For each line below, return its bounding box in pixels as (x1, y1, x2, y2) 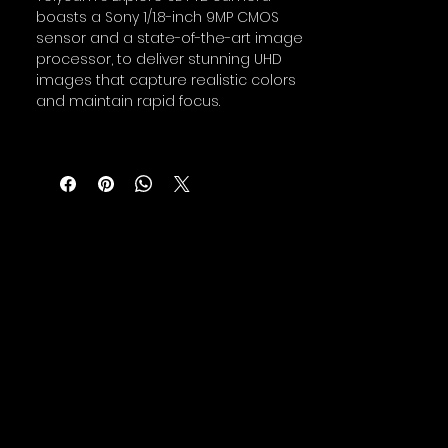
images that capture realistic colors (36, 70, 296, 90)
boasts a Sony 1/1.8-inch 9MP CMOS (36, 7, 279, 27)
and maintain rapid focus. (36, 91, 220, 111)
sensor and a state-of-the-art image (36, 28, 303, 48)
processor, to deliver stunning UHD (36, 49, 282, 69)
